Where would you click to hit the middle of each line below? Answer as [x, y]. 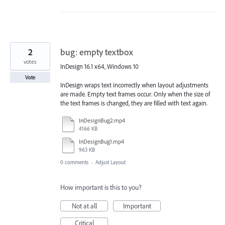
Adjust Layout [110, 162]
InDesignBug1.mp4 [101, 141]
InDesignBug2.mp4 [102, 120]
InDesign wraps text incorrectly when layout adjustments [134, 85]
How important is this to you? [101, 187]
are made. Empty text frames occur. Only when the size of [135, 94]
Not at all [84, 206]
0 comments [74, 162]
